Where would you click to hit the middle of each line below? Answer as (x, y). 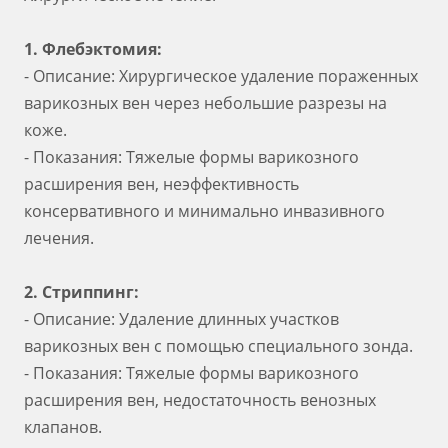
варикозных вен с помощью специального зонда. (218, 346)
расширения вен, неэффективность (161, 184)
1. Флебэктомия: (93, 49)
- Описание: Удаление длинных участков (181, 319)
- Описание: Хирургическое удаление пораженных (221, 76)
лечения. (59, 238)
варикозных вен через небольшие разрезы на (205, 103)
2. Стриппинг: (81, 292)
